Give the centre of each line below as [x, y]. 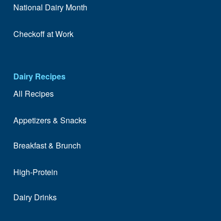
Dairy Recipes [39, 76]
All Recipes [33, 93]
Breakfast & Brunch [47, 145]
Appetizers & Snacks [50, 120]
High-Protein [35, 172]
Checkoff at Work [43, 34]
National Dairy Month [50, 7]
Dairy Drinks [35, 197]
